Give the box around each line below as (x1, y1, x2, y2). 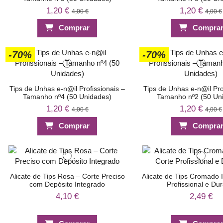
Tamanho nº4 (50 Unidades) (23, 92, 112, 101)
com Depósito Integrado (29, 180, 106, 188)
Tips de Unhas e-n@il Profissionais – (9, 84, 125, 93)
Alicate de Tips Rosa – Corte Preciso (9, 172, 125, 180)
